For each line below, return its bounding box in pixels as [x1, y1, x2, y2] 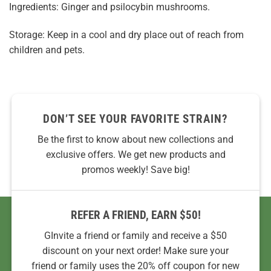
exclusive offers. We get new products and [45, 148, 226, 160]
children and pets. [9, 44, 85, 56]
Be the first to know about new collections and [38, 133, 233, 145]
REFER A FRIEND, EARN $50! [70, 207, 201, 222]
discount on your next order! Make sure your [42, 245, 229, 257]
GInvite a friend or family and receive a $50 [44, 230, 227, 242]
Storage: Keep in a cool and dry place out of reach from [9, 28, 244, 41]
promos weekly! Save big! [81, 163, 190, 175]
